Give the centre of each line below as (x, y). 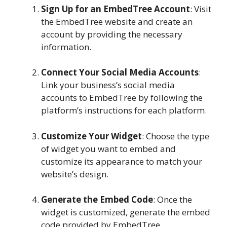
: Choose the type (176, 136)
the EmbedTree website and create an (117, 21)
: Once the (173, 200)
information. (66, 47)
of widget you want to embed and (108, 148)
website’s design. (75, 174)
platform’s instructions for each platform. (124, 110)
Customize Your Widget (91, 136)
